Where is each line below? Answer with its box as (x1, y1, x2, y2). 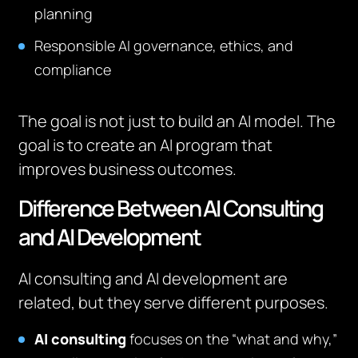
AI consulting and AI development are (18, 268, 288, 289)
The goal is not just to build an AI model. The (18, 110, 336, 132)
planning (34, 4, 93, 23)
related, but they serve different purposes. (18, 292, 329, 313)
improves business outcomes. (18, 158, 237, 180)
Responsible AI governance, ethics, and (34, 36, 294, 55)
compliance (34, 60, 112, 79)
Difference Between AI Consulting (18, 193, 324, 223)
